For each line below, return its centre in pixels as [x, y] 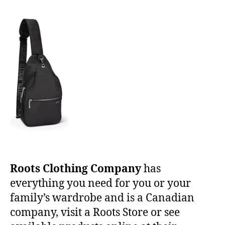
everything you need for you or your [100, 184]
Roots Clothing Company [76, 169]
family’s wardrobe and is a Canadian [102, 198]
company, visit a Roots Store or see [95, 213]
